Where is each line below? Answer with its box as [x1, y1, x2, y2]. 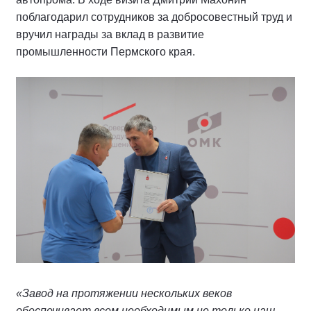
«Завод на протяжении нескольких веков [16, 287, 232, 299]
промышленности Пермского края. [16, 46, 195, 58]
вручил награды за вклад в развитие [16, 28, 204, 41]
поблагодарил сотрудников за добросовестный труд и [16, 11, 292, 24]
